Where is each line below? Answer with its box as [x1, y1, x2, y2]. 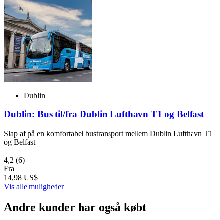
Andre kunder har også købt [4, 200, 146, 214]
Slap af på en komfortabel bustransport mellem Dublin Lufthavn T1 [4, 129, 213, 138]
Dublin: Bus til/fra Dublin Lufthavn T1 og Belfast [4, 109, 204, 120]
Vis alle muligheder [4, 182, 64, 191]
